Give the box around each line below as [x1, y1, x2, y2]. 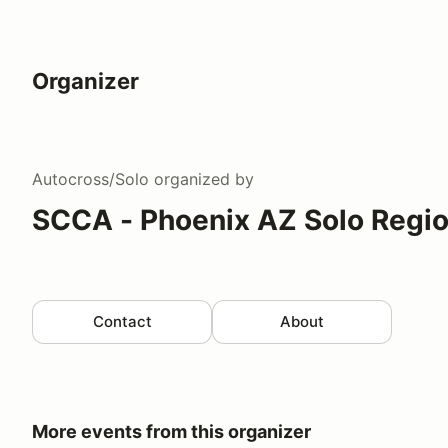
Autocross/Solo [32, 168, 149, 189]
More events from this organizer [32, 420, 311, 442]
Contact [92, 311, 152, 331]
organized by [149, 168, 254, 189]
